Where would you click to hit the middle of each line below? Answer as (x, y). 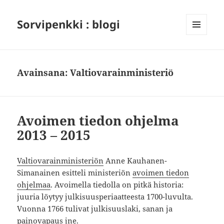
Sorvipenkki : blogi (69, 24)
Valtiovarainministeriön (60, 161)
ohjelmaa (34, 185)
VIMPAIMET (203, 56)
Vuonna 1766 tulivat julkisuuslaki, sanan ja (95, 209)
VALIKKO (200, 39)
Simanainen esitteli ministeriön (75, 173)
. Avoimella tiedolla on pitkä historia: (117, 185)
